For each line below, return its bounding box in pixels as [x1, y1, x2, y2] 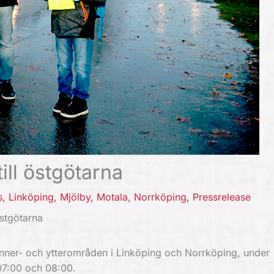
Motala [97, 191, 128, 203]
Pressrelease [193, 191, 251, 203]
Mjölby [60, 191, 91, 203]
